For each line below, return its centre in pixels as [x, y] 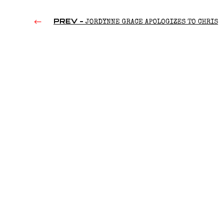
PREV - [69, 21]
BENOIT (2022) [58, 73]
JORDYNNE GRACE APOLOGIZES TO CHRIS [151, 22]
